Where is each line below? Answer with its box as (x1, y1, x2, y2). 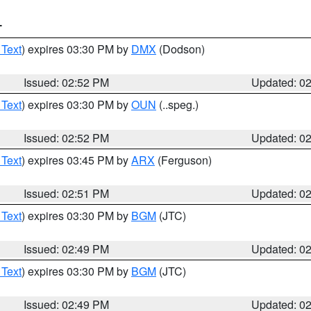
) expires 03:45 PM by (22, 152, 131, 168)
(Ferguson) (155, 152, 212, 168)
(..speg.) (156, 96, 199, 112)
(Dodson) (156, 41, 205, 57)
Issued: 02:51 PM (24, 185, 110, 201)
